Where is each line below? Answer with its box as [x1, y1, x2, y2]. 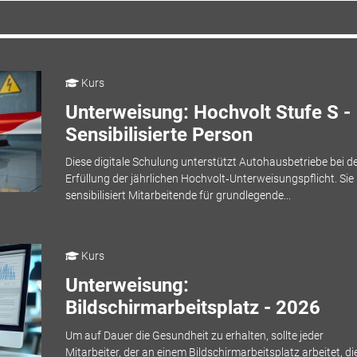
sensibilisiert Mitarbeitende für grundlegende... [65, 189, 291, 202]
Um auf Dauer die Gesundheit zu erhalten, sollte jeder [65, 328, 324, 342]
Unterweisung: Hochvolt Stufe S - [65, 100, 351, 124]
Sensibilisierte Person [65, 123, 253, 146]
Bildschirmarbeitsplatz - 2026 [65, 296, 320, 320]
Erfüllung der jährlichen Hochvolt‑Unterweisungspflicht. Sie [65, 172, 354, 186]
